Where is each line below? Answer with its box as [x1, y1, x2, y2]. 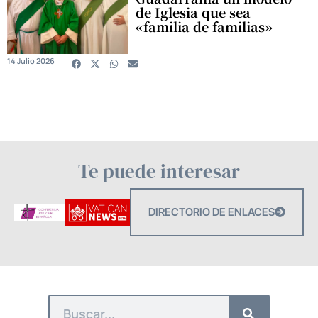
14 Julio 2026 [7, 55, 55, 66]
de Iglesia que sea [136, 2, 251, 21]
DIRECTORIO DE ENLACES [148, 204, 275, 219]
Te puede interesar [78, 158, 240, 185]
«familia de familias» [136, 16, 273, 35]
